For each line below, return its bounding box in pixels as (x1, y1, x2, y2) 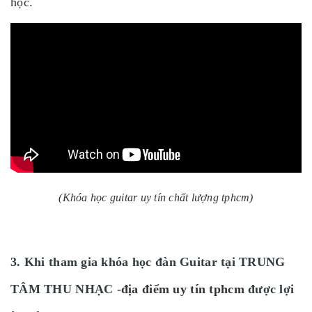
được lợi (244, 282, 295, 297)
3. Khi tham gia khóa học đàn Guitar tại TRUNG (10, 255, 286, 270)
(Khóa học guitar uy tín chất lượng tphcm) (58, 192, 253, 204)
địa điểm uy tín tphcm (120, 282, 244, 297)
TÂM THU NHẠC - (10, 282, 121, 297)
